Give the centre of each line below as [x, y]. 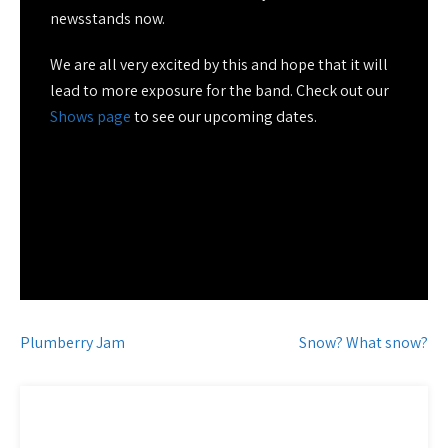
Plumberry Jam [72, 342]
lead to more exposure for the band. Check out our [219, 90]
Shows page [90, 116]
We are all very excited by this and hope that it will [219, 64]
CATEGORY [102, 418]
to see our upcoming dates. [224, 116]
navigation [91, 374]
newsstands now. [107, 18]
